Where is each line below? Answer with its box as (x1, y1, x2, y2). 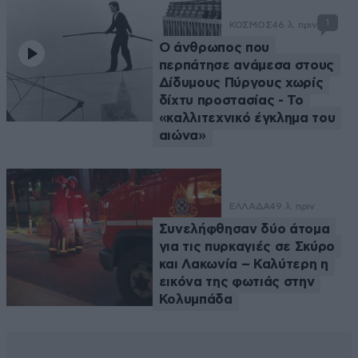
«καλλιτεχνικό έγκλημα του (158, 110, 336, 125)
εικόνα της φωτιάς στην (158, 274, 315, 288)
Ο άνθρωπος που (158, 40, 270, 54)
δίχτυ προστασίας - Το (158, 93, 304, 107)
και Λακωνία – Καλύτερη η (158, 257, 328, 271)
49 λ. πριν (269, 200, 315, 212)
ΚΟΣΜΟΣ (229, 18, 272, 30)
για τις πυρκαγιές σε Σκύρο (158, 239, 335, 253)
